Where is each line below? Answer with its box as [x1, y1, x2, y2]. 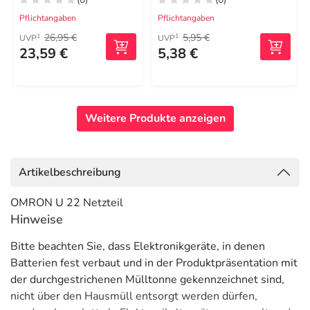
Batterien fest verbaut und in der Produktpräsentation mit [10, 255, 298, 271]
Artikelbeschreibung [19, 165, 121, 180]
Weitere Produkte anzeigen [84, 111, 226, 126]
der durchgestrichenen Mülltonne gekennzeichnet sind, [10, 272, 284, 287]
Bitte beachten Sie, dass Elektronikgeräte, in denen [10, 239, 265, 254]
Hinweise [10, 211, 63, 228]
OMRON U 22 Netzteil [10, 195, 123, 210]
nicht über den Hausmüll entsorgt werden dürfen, [10, 289, 257, 304]
